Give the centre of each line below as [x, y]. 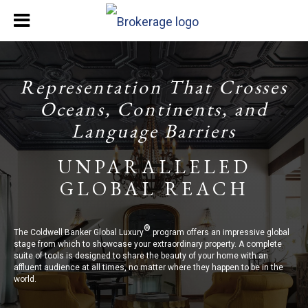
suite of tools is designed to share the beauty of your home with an [141, 256]
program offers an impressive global [220, 232]
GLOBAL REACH [154, 188]
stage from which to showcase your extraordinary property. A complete [148, 244]
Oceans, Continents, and [154, 109]
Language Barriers [154, 131]
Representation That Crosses [154, 87]
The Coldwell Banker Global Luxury [79, 232]
